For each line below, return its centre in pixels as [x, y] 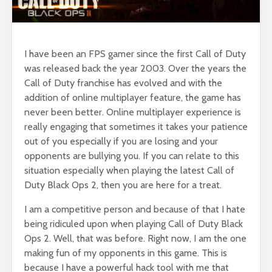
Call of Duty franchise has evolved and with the [123, 83]
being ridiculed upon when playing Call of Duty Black [134, 223]
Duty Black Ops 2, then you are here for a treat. [123, 185]
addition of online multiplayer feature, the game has [133, 97]
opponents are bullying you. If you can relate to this [132, 155]
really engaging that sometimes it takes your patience [136, 126]
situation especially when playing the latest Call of [129, 170]
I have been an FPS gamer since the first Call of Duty [135, 53]
